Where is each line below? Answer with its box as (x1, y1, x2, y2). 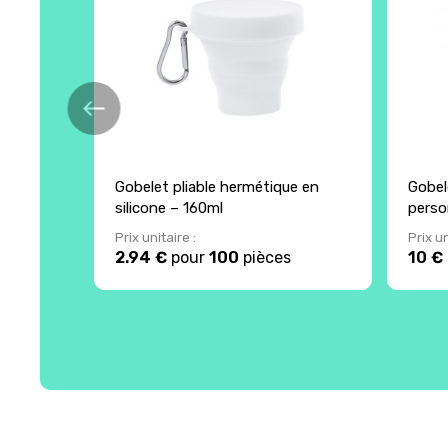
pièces (239, 247, 292, 267)
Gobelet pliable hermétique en (115, 177, 320, 196)
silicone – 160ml (115, 198, 224, 217)
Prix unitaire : (115, 229, 197, 245)
